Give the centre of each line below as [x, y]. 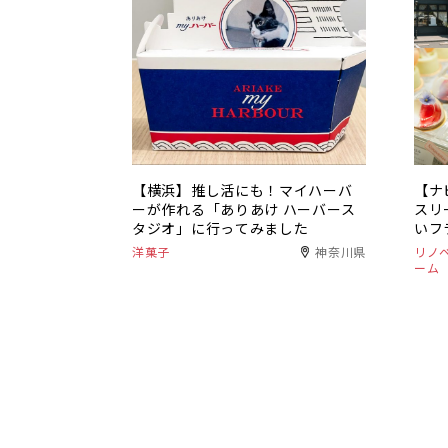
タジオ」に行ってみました [220, 228]
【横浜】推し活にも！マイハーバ [242, 190]
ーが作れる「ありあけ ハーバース [244, 209]
